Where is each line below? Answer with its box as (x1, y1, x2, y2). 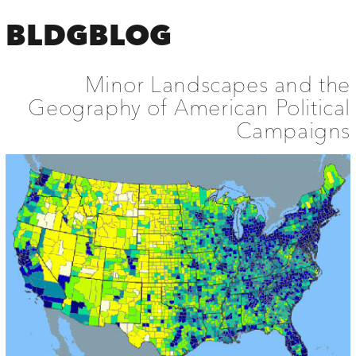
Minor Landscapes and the (84, 70, 351, 98)
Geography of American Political (28, 93, 351, 121)
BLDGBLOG (5, 17, 172, 53)
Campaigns (235, 116, 351, 144)
